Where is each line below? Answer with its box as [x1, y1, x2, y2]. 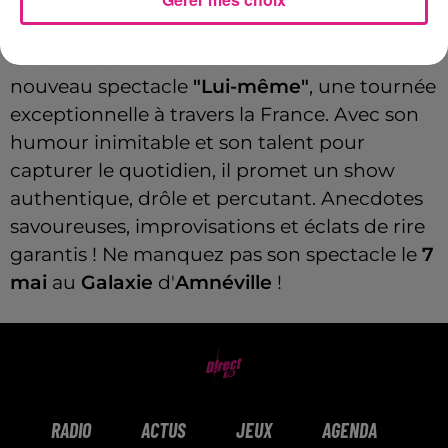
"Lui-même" [193, 75, 309, 99]
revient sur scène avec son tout [135, 47, 434, 71]
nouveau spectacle [10, 75, 193, 99]
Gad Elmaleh [10, 47, 135, 71]
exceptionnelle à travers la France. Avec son [10, 103, 419, 127]
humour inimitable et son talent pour [10, 131, 365, 155]
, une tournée [309, 75, 436, 99]
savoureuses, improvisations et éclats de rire [10, 215, 425, 239]
